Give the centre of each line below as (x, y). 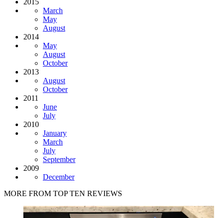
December (59, 177)
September (59, 159)
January (55, 133)
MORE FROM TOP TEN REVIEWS (63, 193)
